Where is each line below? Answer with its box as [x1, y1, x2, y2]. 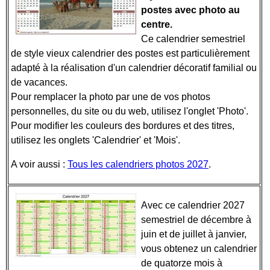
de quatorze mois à [141, 258, 222, 268]
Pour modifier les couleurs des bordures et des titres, [11, 121, 234, 131]
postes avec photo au [141, 5, 240, 15]
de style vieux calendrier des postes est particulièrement [11, 48, 250, 58]
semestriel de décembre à [141, 215, 251, 225]
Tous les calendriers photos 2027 [67, 159, 209, 169]
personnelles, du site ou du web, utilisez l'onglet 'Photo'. [11, 106, 251, 116]
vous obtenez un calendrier [141, 243, 257, 254]
